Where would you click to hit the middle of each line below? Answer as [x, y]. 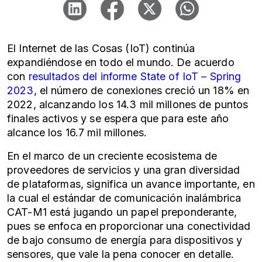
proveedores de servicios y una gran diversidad [124, 170]
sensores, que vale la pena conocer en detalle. [121, 254]
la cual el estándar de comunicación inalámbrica [124, 198]
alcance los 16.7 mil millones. [77, 132]
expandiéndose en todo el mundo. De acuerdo [121, 62]
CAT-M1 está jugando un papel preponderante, [122, 212]
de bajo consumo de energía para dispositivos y [125, 240]
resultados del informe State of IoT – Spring [135, 76]
